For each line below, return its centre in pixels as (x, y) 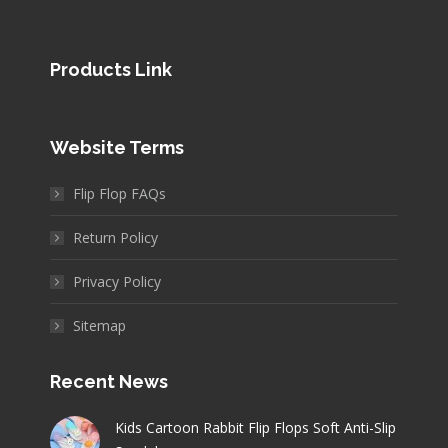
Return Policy (115, 238)
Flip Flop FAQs (119, 194)
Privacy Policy (117, 282)
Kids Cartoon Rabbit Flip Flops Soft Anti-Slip (255, 428)
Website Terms (117, 148)
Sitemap (99, 326)
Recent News (109, 382)
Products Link (111, 70)
